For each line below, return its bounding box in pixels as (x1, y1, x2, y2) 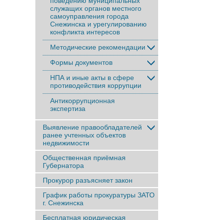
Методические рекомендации (50, 43, 145, 51)
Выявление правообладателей (43, 123, 142, 131)
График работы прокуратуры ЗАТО (43, 191, 155, 199)
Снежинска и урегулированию (50, 20, 147, 28)
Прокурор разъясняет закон (43, 176, 133, 184)
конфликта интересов (50, 28, 120, 36)
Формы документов (50, 58, 112, 66)
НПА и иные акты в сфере (50, 74, 134, 82)
